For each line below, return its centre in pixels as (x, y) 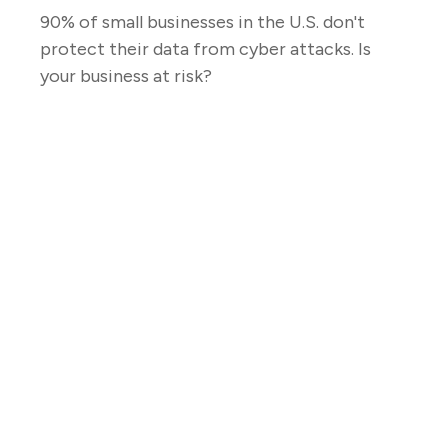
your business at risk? (126, 76)
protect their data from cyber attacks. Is (205, 49)
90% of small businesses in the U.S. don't (202, 22)
